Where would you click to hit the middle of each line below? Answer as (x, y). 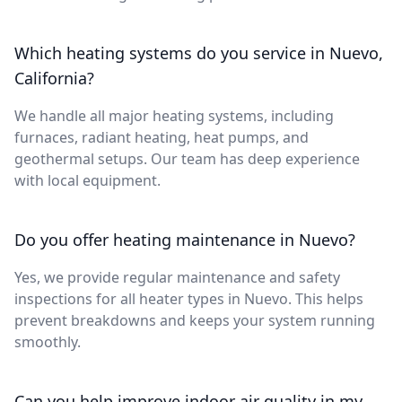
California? (54, 78)
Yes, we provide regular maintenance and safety (177, 277)
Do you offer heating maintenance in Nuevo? (185, 239)
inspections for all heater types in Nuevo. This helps (189, 298)
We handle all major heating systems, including (174, 115)
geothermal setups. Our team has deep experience (187, 158)
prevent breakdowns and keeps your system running (195, 320)
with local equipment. (87, 180)
